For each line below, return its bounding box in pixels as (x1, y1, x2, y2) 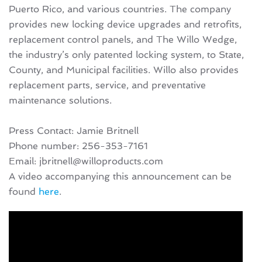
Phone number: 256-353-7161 (9, 140, 148, 151)
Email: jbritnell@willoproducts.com (9, 156, 163, 167)
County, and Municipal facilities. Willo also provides (9, 64, 239, 75)
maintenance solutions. (9, 95, 112, 106)
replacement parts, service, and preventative (9, 80, 206, 91)
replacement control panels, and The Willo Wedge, (9, 34, 237, 45)
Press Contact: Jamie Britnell (9, 125, 139, 136)
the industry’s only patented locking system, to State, (9, 49, 244, 60)
